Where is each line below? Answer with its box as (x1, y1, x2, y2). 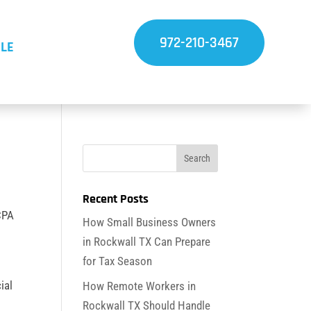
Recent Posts (83, 190, 149, 207)
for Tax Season (83, 253, 153, 268)
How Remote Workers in (83, 279, 196, 294)
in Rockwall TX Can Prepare (83, 234, 211, 249)
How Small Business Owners (83, 215, 217, 229)
